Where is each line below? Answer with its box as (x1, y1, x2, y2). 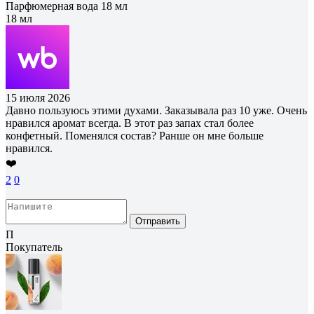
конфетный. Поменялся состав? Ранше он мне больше (6, 129, 264, 142)
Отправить (135, 215, 180, 226)
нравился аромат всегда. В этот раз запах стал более (6, 116, 254, 129)
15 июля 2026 (6, 91, 70, 104)
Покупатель (6, 240, 62, 253)
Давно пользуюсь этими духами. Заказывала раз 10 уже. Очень (6, 104, 307, 116)
